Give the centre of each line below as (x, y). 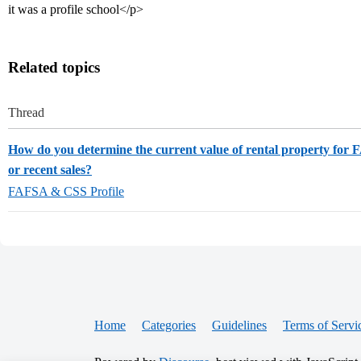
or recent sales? (50, 170)
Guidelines (239, 325)
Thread (26, 112)
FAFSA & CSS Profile (66, 191)
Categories (169, 325)
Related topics (54, 67)
